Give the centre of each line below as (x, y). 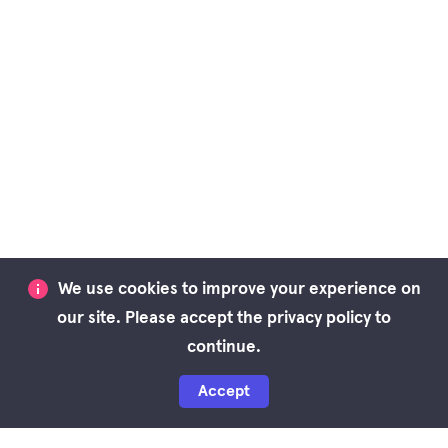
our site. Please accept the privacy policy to (224, 318)
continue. (224, 347)
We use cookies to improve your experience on (239, 289)
